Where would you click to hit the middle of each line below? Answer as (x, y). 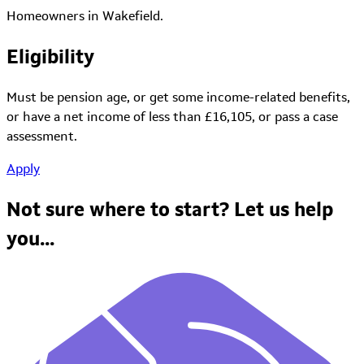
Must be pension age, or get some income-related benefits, (178, 97)
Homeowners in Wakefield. (85, 15)
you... (30, 238)
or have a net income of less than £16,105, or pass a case (172, 116)
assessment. (42, 136)
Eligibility (50, 56)
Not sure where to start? (120, 209)
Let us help (284, 209)
